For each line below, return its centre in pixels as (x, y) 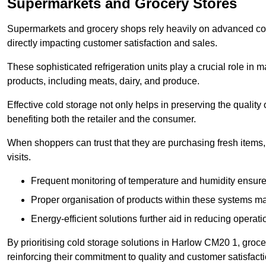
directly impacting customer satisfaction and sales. (112, 43)
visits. (19, 157)
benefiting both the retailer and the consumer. (102, 119)
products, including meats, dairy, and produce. (103, 81)
